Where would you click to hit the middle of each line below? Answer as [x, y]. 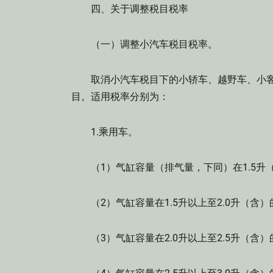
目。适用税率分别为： [120, 97]
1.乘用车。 [105, 132]
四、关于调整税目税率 [130, 9]
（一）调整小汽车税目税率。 [144, 44]
